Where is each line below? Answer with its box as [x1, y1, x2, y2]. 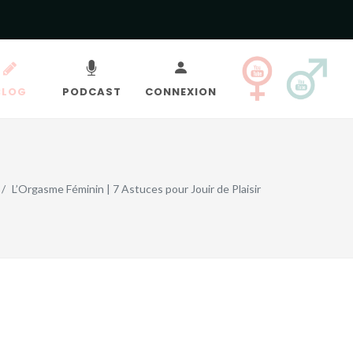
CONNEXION [144, 84, 217, 99]
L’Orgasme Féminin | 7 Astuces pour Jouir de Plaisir [12, 181, 261, 195]
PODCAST [61, 84, 121, 99]
